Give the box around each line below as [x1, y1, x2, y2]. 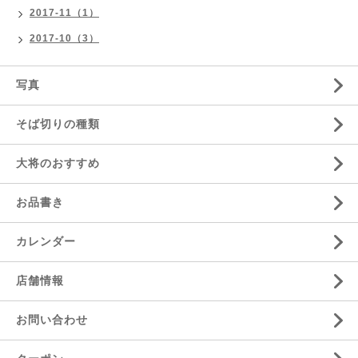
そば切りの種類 [16, 117, 100, 130]
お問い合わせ [16, 313, 88, 326]
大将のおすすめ [16, 157, 100, 169]
